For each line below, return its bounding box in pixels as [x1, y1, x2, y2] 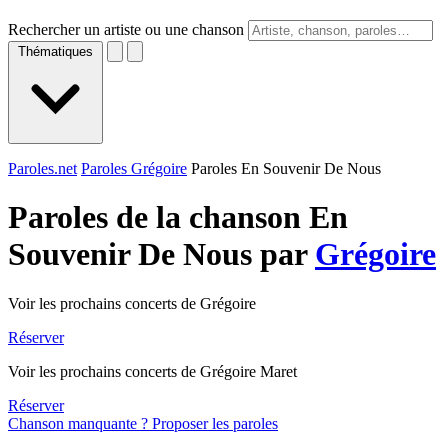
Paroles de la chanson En [8, 199, 348, 236]
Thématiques [18, 44, 93, 59]
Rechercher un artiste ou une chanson [8, 21, 244, 38]
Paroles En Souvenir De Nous [191, 160, 381, 177]
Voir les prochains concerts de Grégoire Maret [8, 362, 297, 380]
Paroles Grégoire [81, 160, 187, 177]
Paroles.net [8, 160, 77, 177]
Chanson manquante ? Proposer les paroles [8, 414, 278, 432]
